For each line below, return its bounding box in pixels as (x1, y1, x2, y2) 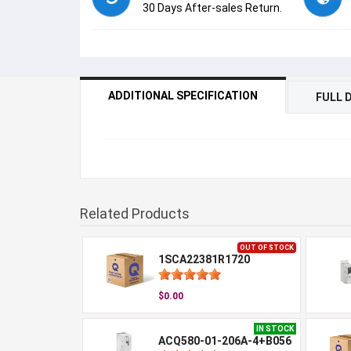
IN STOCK (256, 324, 294, 333)
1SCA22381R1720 (157, 253, 250, 266)
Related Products (80, 205, 190, 222)
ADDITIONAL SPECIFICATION (108, 89, 258, 102)
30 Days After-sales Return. (143, 2, 282, 14)
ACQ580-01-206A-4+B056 (157, 335, 291, 347)
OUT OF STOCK (240, 244, 294, 251)
